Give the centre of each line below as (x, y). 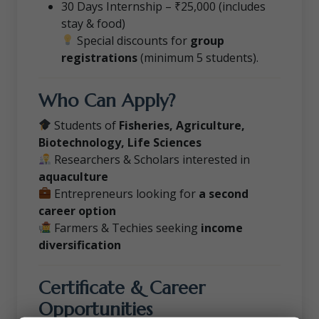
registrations (99, 57)
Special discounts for (132, 40)
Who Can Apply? (107, 100)
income (222, 228)
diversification (80, 245)
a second (224, 193)
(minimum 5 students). (198, 57)
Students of (85, 125)
